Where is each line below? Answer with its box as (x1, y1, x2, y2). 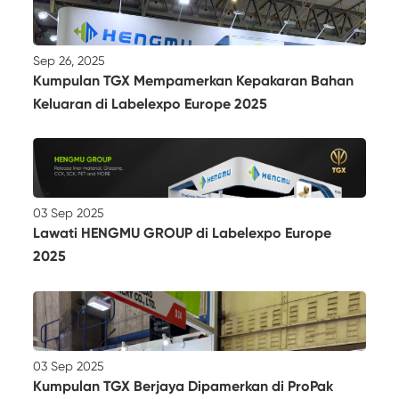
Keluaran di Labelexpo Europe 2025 (33, 94, 268, 112)
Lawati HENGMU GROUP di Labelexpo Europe (33, 224, 332, 242)
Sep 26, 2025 (33, 53, 106, 68)
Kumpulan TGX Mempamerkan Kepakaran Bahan (33, 71, 354, 89)
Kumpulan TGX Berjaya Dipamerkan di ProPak (33, 378, 334, 395)
